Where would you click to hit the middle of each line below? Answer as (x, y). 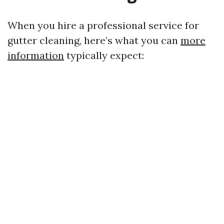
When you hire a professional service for (103, 25)
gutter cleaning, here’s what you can (94, 40)
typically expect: (104, 55)
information (36, 55)
